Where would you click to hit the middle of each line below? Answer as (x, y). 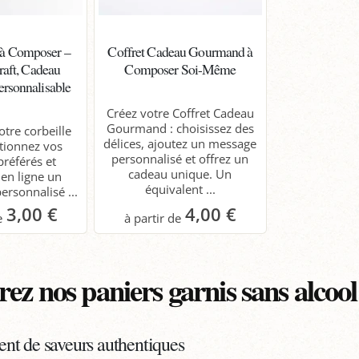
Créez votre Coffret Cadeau (180, 113)
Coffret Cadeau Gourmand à (180, 51)
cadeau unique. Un (180, 173)
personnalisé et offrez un (180, 158)
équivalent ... (180, 189)
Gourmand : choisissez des (180, 128)
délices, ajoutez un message (180, 143)
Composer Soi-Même (180, 69)
